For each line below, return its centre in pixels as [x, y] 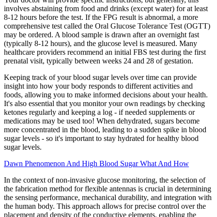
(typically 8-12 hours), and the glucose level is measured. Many [101, 44]
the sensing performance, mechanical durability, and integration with [108, 198]
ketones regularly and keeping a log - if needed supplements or [99, 112]
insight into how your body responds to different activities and [98, 86]
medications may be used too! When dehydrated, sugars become [102, 121]
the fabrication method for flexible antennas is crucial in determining [108, 189]
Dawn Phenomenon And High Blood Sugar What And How [96, 164]
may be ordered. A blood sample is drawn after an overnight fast [101, 35]
